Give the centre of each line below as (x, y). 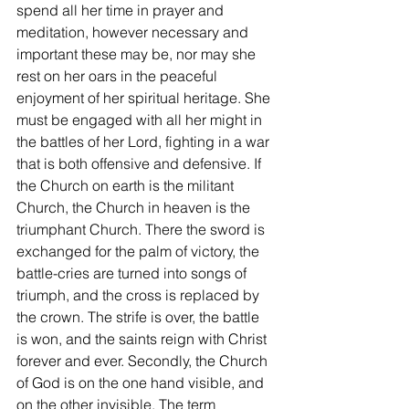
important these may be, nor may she (138, 54)
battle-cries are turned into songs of (133, 273)
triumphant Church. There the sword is (142, 229)
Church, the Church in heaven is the (135, 207)
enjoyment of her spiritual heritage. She (145, 98)
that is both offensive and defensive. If (141, 163)
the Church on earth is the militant (127, 185)
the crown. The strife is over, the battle (140, 317)
